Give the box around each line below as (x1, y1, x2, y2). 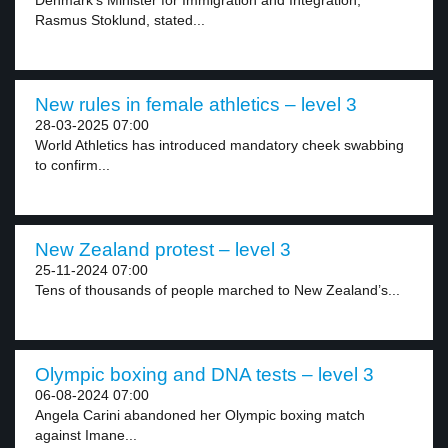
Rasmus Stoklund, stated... (35, 12, 205, 28)
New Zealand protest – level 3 (35, 239, 291, 260)
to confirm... (35, 157, 110, 173)
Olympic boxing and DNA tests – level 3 (35, 364, 374, 385)
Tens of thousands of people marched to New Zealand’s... (35, 282, 400, 298)
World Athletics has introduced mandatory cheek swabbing (35, 137, 404, 153)
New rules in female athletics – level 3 (35, 94, 357, 115)
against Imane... (35, 427, 137, 443)
